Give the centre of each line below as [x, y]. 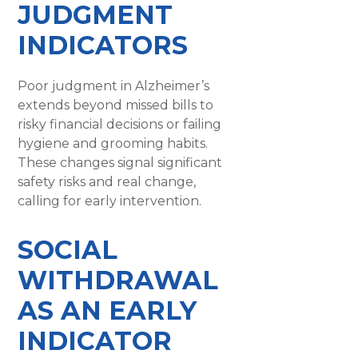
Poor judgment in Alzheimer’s [114, 86]
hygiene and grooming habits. [113, 143]
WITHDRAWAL [118, 280]
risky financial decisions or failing [120, 124]
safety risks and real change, [107, 181]
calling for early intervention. [110, 201]
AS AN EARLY [107, 310]
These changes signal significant [120, 162]
